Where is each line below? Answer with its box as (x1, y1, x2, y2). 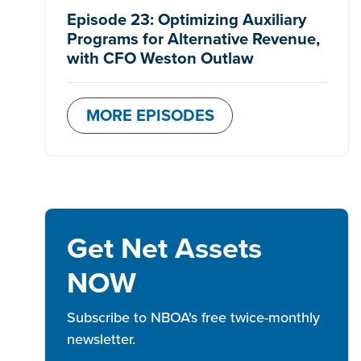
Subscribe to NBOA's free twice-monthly (67, 307, 320, 328)
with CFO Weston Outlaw (67, 45, 254, 70)
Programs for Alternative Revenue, (67, 26, 320, 51)
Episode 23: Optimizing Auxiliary (67, 6, 306, 31)
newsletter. (67, 329, 135, 350)
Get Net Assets (67, 226, 262, 269)
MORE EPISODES (85, 103, 214, 128)
